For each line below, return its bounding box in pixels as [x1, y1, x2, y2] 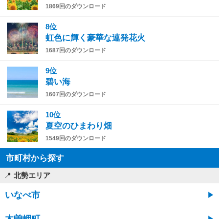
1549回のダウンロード [45, 134, 106, 142]
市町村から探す [6, 153, 64, 162]
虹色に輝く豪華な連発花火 [45, 33, 145, 43]
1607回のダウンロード [45, 90, 106, 98]
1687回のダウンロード [45, 46, 106, 54]
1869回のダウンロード [45, 2, 106, 10]
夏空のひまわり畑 [45, 121, 112, 131]
